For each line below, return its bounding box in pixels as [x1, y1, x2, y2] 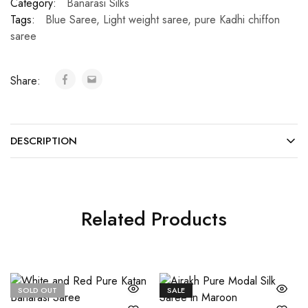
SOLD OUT [18, 284, 57, 296]
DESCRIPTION [10, 133, 77, 148]
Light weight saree [103, 11, 188, 27]
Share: [10, 72, 44, 89]
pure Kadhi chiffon [195, 11, 280, 27]
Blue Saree [45, 11, 96, 27]
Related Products [81, 204, 227, 233]
